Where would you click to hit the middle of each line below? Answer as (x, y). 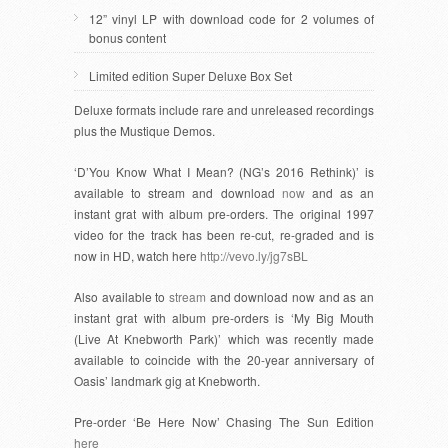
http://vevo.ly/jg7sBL (254, 255)
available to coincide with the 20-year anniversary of (224, 359)
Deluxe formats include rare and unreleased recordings (224, 109)
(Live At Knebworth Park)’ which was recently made (224, 338)
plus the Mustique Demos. (144, 130)
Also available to (121, 296)
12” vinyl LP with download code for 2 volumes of (231, 18)
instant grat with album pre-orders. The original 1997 (224, 213)
